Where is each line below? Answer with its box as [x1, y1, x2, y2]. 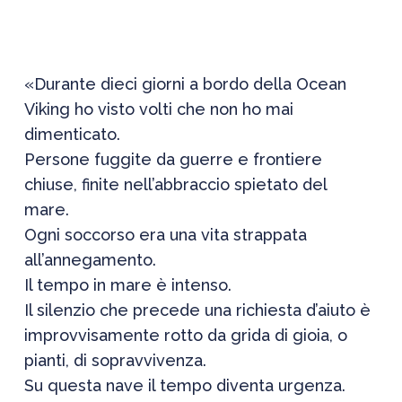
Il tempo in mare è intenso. [23, 275, 232, 294]
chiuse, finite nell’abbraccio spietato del [23, 175, 327, 194]
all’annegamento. [23, 250, 156, 269]
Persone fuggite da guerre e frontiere [23, 150, 322, 169]
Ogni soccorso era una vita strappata [23, 225, 307, 244]
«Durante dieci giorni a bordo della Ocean [23, 74, 346, 93]
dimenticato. [23, 125, 125, 144]
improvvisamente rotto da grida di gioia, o [23, 326, 347, 345]
